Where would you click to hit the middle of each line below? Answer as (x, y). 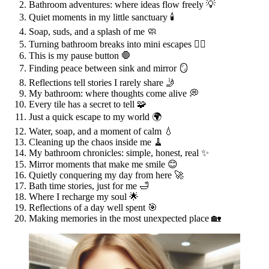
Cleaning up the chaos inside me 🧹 (96, 142)
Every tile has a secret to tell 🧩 (88, 104)
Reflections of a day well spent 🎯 (93, 208)
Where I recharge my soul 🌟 (84, 197)
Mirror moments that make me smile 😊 (103, 165)
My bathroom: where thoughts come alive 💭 (114, 94)
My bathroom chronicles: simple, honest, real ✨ (119, 153)
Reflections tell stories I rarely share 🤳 (102, 83)
